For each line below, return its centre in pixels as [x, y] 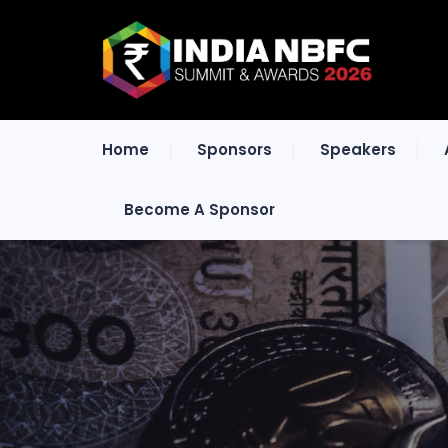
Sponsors [234, 149]
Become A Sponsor [199, 209]
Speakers [358, 149]
